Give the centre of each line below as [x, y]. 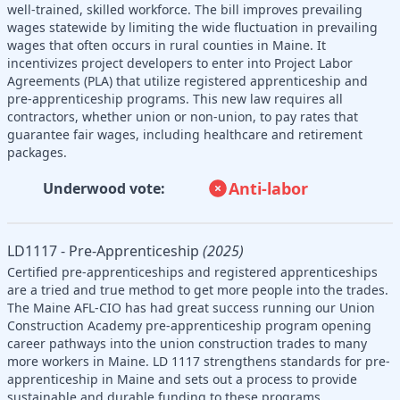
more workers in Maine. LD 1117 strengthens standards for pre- [199, 361]
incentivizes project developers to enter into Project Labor [180, 62]
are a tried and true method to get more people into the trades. [198, 289]
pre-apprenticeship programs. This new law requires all [175, 98]
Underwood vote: [104, 188]
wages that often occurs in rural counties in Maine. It [167, 45]
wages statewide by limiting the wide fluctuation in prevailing [192, 27]
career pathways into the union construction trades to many [187, 343]
